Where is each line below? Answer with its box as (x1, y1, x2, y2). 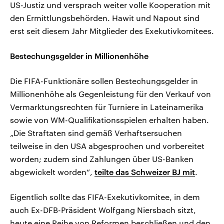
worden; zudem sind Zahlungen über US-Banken (10, 153, 193, 163)
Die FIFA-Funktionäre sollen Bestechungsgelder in (10, 75, 198, 85)
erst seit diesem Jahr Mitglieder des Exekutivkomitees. (10, 25, 214, 35)
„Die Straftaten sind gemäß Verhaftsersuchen (10, 127, 182, 137)
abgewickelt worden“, (10, 166, 94, 176)
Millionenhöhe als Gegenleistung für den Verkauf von (10, 88, 211, 98)
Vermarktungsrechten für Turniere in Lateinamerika (10, 101, 203, 111)
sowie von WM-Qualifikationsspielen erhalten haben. (10, 114, 209, 124)
